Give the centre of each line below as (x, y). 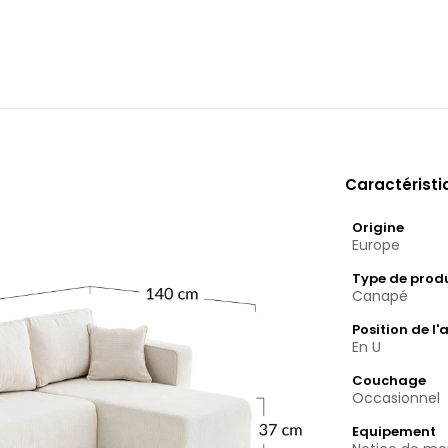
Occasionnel (396, 398)
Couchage (389, 381)
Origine (378, 228)
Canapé (380, 296)
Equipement (394, 432)
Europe (376, 245)
